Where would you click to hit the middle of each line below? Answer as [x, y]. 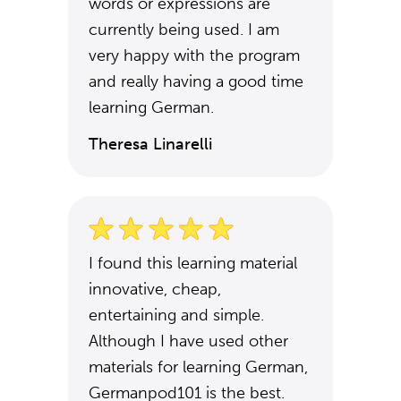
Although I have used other [188, 341]
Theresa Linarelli [150, 144]
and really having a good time [196, 81]
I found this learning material [193, 263]
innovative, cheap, [155, 289]
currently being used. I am [184, 30]
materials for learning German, [198, 367]
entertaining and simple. [176, 315]
